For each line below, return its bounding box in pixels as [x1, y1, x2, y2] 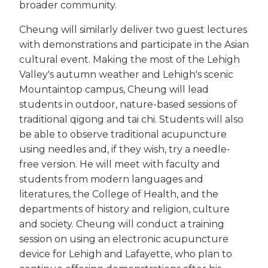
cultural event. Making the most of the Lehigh [19, 53, 240, 65]
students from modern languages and [19, 173, 203, 185]
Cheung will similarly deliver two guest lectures [19, 23, 247, 35]
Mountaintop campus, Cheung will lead [19, 83, 209, 95]
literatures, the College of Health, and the [19, 188, 218, 200]
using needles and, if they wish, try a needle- [19, 143, 230, 155]
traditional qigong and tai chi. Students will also [19, 113, 243, 125]
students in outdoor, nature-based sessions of [19, 98, 237, 110]
